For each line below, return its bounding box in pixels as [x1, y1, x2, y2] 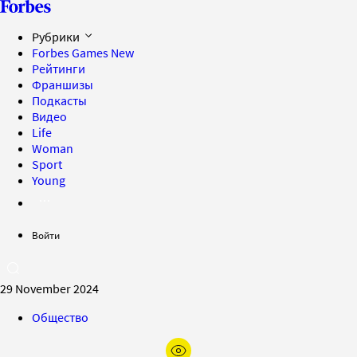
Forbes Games [32, 45, 111, 61]
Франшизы [32, 76, 93, 92]
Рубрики [32, 29, 82, 45]
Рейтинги [32, 61, 85, 76]
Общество [32, 309, 88, 325]
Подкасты [32, 92, 87, 108]
